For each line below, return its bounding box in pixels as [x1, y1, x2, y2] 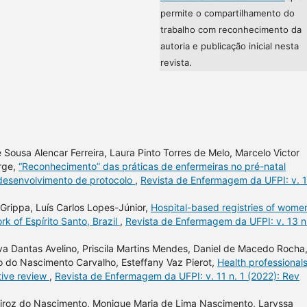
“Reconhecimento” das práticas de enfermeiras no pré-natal [19, 160, 286, 172]
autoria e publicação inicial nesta [160, 40, 299, 51]
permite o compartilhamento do [160, 7, 295, 19]
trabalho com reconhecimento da [160, 23, 302, 35]
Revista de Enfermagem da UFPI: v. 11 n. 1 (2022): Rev [55, 269, 299, 282]
